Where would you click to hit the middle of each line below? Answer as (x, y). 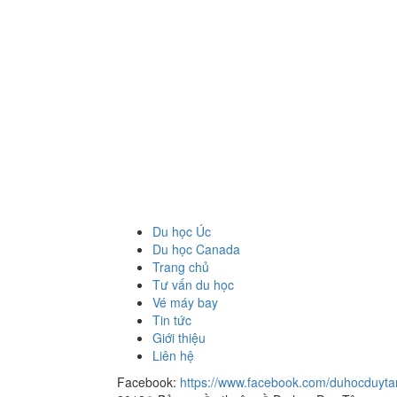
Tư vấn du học (193, 285)
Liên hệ (173, 356)
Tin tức (172, 320)
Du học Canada (196, 249)
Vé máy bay (185, 303)
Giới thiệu (179, 338)
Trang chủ (181, 267)
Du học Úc (182, 232)
